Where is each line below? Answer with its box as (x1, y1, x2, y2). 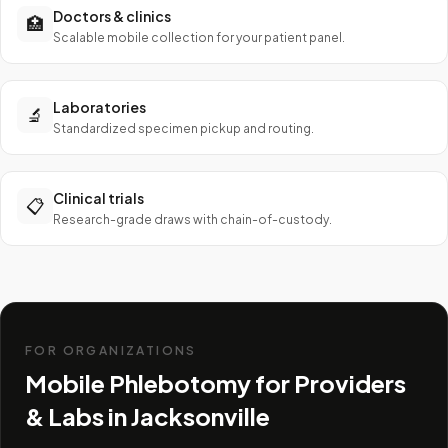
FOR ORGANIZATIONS (25, 343, 197, 358)
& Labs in (25, 401, 131, 431)
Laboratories (53, 98, 146, 116)
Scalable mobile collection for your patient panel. (53, 30, 345, 45)
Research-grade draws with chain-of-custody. (53, 212, 332, 227)
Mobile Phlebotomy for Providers (25, 368, 406, 398)
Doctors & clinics (53, 7, 171, 25)
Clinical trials (53, 189, 144, 207)
